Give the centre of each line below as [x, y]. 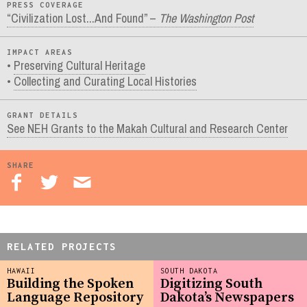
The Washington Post [206, 19]
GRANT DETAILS [42, 115]
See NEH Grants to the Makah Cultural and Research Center [147, 129]
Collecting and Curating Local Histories [105, 82]
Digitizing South [211, 284]
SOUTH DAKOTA [189, 270]
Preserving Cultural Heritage [79, 66]
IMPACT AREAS [40, 52]
